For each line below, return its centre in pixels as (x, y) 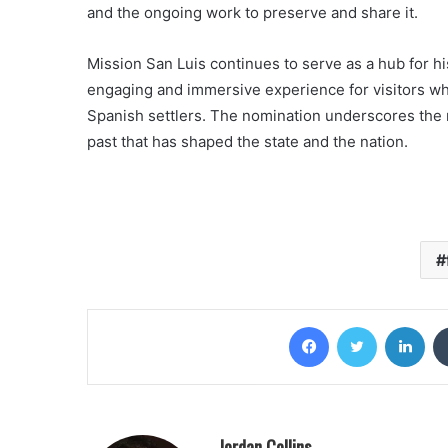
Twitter (398, 326)
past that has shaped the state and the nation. (247, 141)
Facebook (358, 326)
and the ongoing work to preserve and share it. (252, 12)
